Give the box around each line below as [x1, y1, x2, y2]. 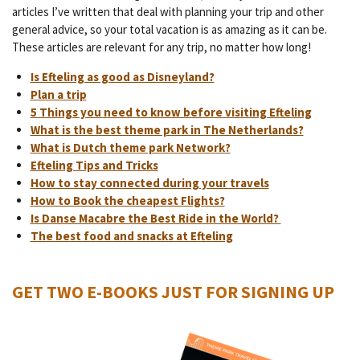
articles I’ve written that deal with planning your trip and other [12, 3, 324, 19]
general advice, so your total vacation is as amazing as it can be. [12, 21, 327, 37]
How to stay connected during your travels [30, 174, 269, 190]
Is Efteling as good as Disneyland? [30, 68, 215, 84]
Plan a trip [30, 86, 87, 102]
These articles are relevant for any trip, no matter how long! [12, 39, 311, 55]
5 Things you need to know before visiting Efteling [30, 104, 312, 120]
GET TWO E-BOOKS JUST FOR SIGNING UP [12, 280, 334, 303]
